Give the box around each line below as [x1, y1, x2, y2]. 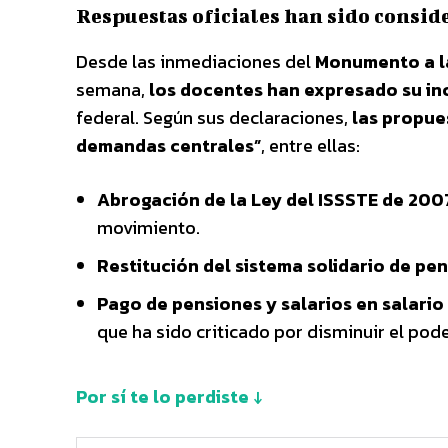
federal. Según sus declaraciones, [76, 103, 352, 131]
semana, [76, 75, 149, 103]
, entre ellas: [261, 131, 360, 159]
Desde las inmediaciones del [76, 47, 315, 75]
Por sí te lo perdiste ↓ [76, 382, 262, 410]
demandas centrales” [76, 131, 261, 159]
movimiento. [97, 213, 200, 241]
